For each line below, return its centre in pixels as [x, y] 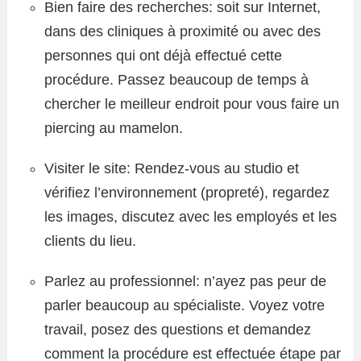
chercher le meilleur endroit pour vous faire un [192, 104]
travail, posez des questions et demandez [178, 330]
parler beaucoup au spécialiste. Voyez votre [185, 305]
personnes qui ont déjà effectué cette [163, 56]
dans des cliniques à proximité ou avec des [183, 31]
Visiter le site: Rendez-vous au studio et [172, 168]
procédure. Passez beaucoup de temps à [176, 80]
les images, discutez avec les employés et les [191, 217]
